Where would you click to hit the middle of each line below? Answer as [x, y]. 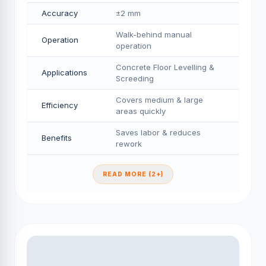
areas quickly [141, 111]
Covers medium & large [159, 100]
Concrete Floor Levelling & [165, 67]
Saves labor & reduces [158, 132]
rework [129, 144]
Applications [64, 72]
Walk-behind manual [154, 34]
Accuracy [60, 13]
